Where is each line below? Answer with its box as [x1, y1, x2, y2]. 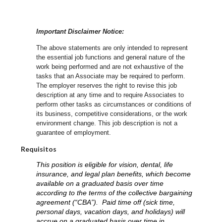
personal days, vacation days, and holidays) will [36, 208, 185, 216]
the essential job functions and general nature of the [36, 54, 185, 61]
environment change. [36, 119, 99, 127]
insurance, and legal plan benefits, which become [36, 170, 191, 178]
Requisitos [21, 145, 56, 154]
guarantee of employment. [36, 129, 111, 137]
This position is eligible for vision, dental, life [36, 161, 173, 169]
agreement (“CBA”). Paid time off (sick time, [36, 198, 175, 207]
